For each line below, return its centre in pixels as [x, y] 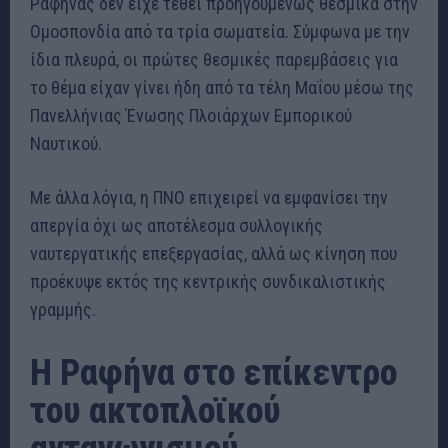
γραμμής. [63, 310]
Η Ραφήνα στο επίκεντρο [213, 373]
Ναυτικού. [66, 144]
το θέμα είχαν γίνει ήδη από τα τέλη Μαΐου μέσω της [222, 88]
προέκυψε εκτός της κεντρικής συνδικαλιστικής [208, 282]
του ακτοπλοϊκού [155, 411]
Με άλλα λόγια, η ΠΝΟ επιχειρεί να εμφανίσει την [209, 198]
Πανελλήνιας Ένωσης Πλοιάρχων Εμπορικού [191, 116]
